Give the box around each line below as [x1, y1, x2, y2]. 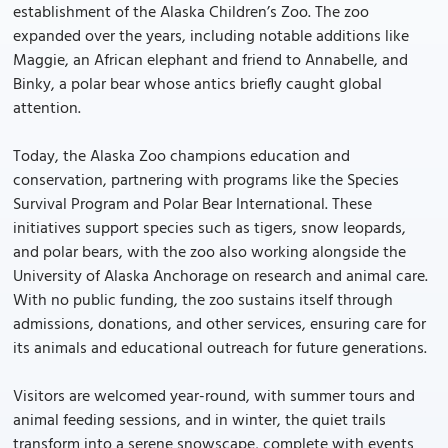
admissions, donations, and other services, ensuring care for [13, 312, 426, 338]
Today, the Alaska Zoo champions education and [13, 144, 350, 170]
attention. [13, 96, 81, 122]
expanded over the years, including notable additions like [13, 24, 409, 50]
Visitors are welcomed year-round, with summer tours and [13, 384, 415, 410]
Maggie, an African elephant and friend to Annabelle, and [13, 48, 408, 74]
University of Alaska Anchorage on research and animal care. [13, 264, 428, 290]
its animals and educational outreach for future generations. [13, 336, 427, 362]
